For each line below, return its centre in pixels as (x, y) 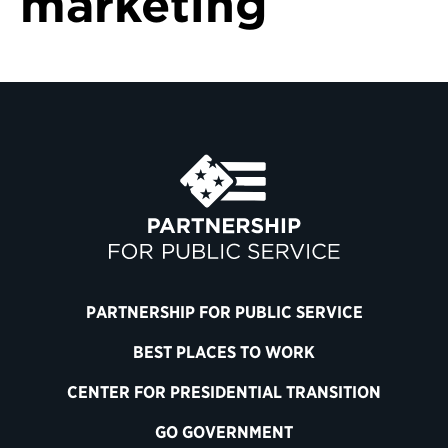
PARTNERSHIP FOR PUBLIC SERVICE (224, 312)
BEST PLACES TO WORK (224, 352)
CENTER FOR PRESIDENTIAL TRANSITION (224, 392)
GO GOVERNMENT (224, 432)
